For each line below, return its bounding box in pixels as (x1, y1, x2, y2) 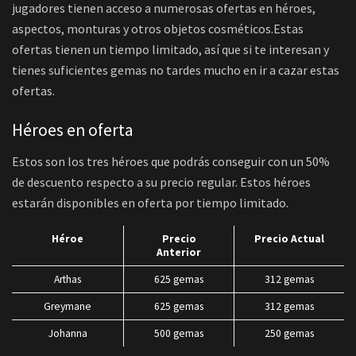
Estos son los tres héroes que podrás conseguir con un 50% (12, 153, 332, 169)
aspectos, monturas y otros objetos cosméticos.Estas (12, 21, 304, 37)
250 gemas (265, 326, 314, 340)
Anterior (157, 245, 201, 259)
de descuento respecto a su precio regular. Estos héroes (12, 173, 311, 190)
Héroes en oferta (12, 118, 133, 141)
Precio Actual (254, 231, 324, 246)
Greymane (44, 299, 91, 313)
